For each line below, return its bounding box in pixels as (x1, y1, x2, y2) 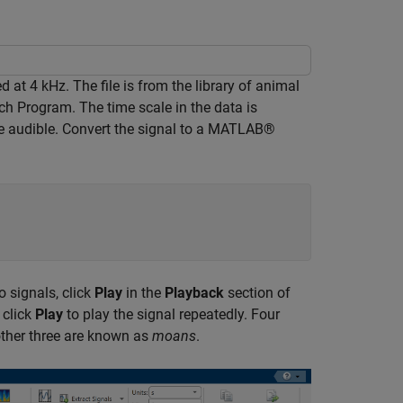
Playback (165, 284, 224, 301)
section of (224, 284, 291, 301)
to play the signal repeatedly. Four (63, 306, 280, 323)
